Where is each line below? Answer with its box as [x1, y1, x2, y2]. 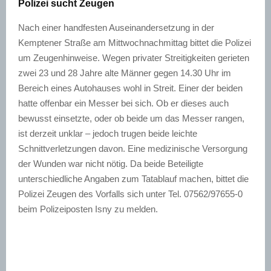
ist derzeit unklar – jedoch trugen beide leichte [18, 128, 197, 139]
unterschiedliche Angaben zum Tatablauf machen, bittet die [18, 174, 249, 184]
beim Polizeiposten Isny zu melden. [18, 204, 158, 214]
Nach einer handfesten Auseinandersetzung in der [18, 22, 214, 33]
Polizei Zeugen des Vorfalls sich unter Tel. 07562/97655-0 [18, 189, 243, 199]
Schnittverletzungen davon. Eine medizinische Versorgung [18, 143, 247, 154]
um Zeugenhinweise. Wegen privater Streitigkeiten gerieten [18, 53, 249, 63]
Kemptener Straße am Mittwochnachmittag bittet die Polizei [18, 38, 251, 48]
